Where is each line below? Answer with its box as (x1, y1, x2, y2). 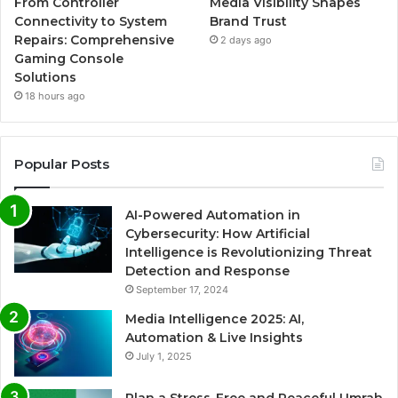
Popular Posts (14, 155, 109, 173)
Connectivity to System (14, 13, 167, 30)
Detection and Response (125, 263, 290, 280)
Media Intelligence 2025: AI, (125, 311, 304, 328)
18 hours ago (25, 90, 85, 103)
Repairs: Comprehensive (14, 32, 174, 49)
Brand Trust (210, 13, 288, 30)
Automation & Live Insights (125, 330, 303, 346)
